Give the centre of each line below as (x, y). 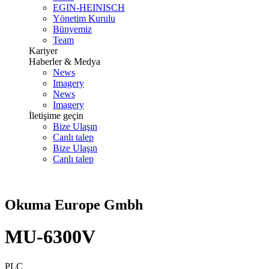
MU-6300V (50, 237)
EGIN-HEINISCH (89, 8)
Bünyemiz (72, 29)
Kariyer (43, 51)
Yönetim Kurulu (84, 18)
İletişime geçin (56, 116)
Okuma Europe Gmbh (74, 204)
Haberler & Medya (65, 62)
